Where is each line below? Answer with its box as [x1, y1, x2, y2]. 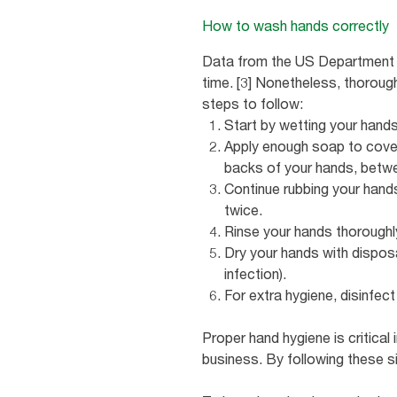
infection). [224, 264, 286, 283]
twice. [224, 200, 262, 219]
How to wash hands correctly [202, 16, 389, 35]
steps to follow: [202, 94, 303, 113]
